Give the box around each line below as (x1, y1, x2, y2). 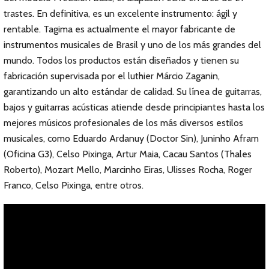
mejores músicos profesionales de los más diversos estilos (4, 117, 243, 128)
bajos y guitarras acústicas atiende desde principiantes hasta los (4, 101, 265, 113)
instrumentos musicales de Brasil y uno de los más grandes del (4, 39, 261, 50)
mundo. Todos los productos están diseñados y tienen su (4, 55, 239, 66)
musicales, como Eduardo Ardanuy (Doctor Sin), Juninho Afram (4, 133, 259, 144)
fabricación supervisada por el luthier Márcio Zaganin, (4, 70, 220, 82)
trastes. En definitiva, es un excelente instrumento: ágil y (4, 8, 237, 19)
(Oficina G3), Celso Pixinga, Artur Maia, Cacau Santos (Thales (4, 148, 252, 160)
